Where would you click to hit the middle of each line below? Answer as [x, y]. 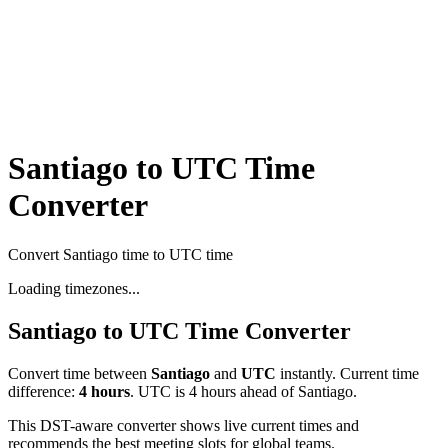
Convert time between [79, 373]
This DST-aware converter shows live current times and [183, 425]
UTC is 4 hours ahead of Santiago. [245, 391]
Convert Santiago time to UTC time [120, 254]
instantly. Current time [347, 373]
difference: [43, 391]
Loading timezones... [74, 288]
